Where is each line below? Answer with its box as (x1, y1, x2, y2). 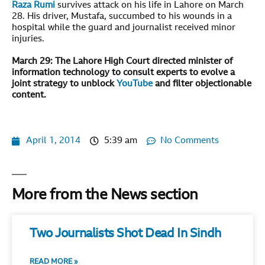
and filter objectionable (153, 79, 251, 89)
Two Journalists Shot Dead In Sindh (30, 227, 221, 240)
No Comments (160, 136, 219, 146)
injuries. (12, 34, 44, 44)
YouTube (117, 79, 153, 89)
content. (12, 91, 46, 100)
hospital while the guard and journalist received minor (12, 23, 235, 33)
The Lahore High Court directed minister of (55, 57, 232, 66)
